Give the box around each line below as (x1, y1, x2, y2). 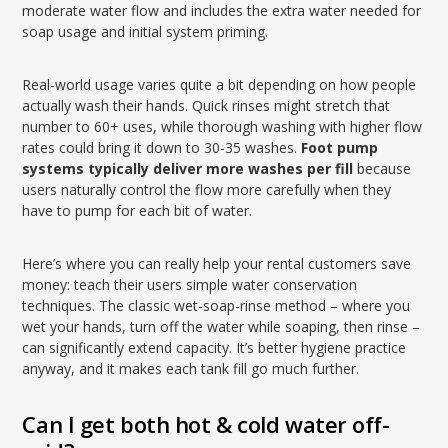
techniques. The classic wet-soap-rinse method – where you (22, 296, 411, 315)
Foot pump (301, 138, 379, 157)
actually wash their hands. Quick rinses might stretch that (22, 96, 391, 115)
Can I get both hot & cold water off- (22, 409, 390, 439)
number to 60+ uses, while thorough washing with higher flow (22, 117, 423, 136)
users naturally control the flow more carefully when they (22, 180, 392, 199)
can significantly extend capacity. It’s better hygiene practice (22, 338, 407, 357)
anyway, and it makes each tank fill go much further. (22, 359, 360, 378)
